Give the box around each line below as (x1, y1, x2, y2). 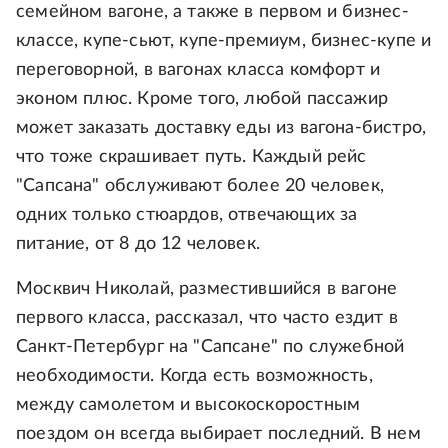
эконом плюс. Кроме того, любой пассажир (16, 90, 389, 109)
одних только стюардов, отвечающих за (16, 206, 358, 225)
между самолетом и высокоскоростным (16, 396, 361, 415)
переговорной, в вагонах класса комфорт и (16, 61, 381, 80)
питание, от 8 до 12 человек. (16, 235, 261, 254)
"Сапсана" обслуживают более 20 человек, (16, 177, 385, 196)
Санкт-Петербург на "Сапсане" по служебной (16, 338, 405, 357)
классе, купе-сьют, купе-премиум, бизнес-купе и (16, 32, 432, 51)
